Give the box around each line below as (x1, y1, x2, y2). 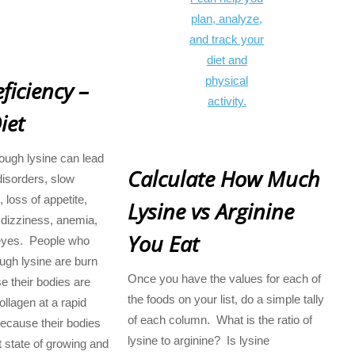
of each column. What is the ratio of (127, 312, 312, 326)
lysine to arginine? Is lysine (127, 333, 269, 347)
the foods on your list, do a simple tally (127, 292, 324, 306)
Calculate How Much (127, 163, 320, 193)
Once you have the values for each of (127, 271, 321, 285)
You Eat (127, 228, 199, 258)
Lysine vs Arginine (127, 196, 294, 226)
